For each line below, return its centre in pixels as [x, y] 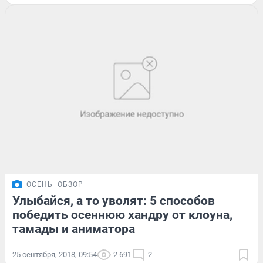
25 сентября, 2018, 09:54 [55, 254]
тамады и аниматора [74, 229]
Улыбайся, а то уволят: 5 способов [114, 200]
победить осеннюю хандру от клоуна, [122, 215]
